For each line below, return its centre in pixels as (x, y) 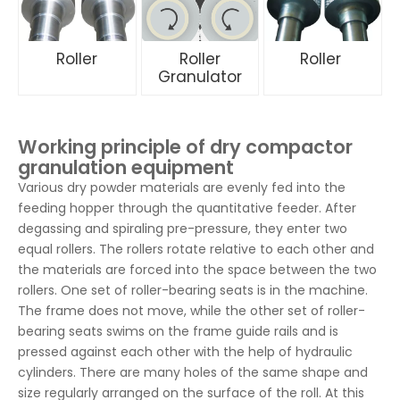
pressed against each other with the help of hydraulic (185, 352)
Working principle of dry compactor (185, 147)
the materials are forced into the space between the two (197, 270)
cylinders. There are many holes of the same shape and (193, 372)
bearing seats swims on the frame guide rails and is (178, 331)
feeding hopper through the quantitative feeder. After (187, 208)
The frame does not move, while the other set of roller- (192, 311)
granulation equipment (126, 167)
